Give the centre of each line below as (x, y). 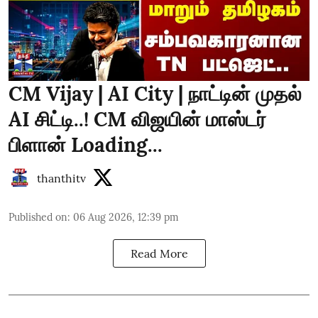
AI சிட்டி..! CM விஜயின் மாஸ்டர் (137, 119)
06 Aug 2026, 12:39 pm (126, 217)
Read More (159, 253)
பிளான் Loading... (86, 144)
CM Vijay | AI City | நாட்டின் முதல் (155, 93)
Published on (38, 217)
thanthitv (61, 178)
